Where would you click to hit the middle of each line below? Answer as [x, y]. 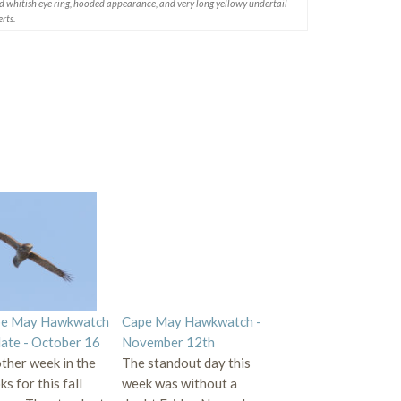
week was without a [179, 383]
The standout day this [186, 362]
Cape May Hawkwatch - [191, 321]
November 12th [168, 341]
